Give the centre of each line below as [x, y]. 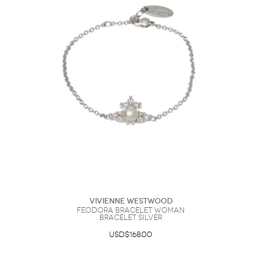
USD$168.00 [131, 235]
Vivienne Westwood [131, 201]
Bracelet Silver [131, 218]
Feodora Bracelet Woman [131, 210]
